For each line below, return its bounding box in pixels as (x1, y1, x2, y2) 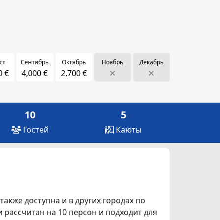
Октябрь (61, 57, 86, 66)
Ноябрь (102, 57, 124, 66)
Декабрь (139, 57, 164, 66)
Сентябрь (21, 57, 49, 66)
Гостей (21, 124, 49, 135)
